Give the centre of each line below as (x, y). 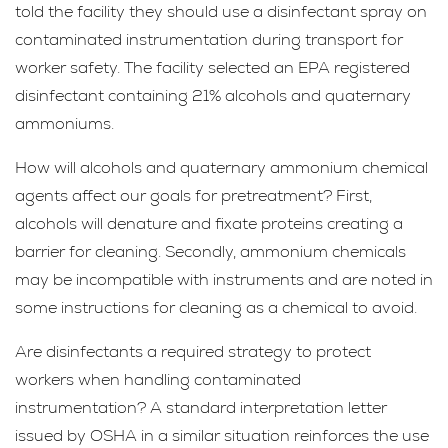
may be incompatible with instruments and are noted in (224, 279)
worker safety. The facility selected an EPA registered (212, 67)
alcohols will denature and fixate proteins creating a (209, 223)
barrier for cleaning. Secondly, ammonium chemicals (210, 251)
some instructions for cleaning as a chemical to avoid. (216, 307)
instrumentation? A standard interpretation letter (201, 407)
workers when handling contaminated (158, 379)
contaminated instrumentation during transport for (209, 39)
